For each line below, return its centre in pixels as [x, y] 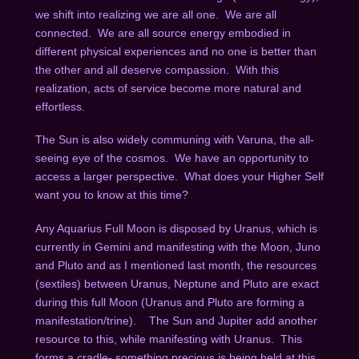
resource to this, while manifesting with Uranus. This [168, 339]
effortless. [60, 106]
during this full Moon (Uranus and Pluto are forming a [169, 302]
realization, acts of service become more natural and [168, 88]
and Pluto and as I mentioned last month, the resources [175, 265]
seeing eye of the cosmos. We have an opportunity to [171, 158]
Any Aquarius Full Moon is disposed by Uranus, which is [176, 228]
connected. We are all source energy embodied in [163, 32]
